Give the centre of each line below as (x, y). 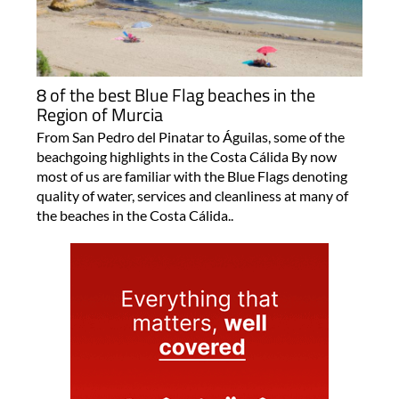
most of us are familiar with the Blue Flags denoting (191, 176)
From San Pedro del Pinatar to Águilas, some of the (190, 137)
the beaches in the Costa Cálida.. (134, 216)
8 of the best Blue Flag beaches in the (175, 95)
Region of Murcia (99, 115)
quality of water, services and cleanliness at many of (192, 196)
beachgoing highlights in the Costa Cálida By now (186, 157)
